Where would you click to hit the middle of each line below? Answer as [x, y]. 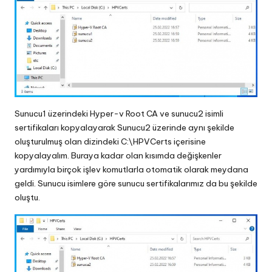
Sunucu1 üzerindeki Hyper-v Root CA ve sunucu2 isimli [119, 113]
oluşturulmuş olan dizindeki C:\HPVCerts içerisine [110, 141]
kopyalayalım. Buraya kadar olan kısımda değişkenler [118, 155]
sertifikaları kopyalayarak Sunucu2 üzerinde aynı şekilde [124, 127]
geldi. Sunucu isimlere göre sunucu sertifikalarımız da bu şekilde [136, 183]
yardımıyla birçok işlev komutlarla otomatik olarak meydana [131, 169]
